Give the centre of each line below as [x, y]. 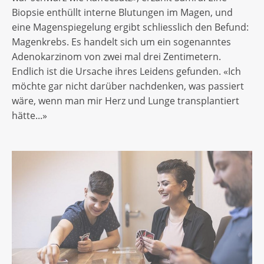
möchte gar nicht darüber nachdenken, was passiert [128, 86]
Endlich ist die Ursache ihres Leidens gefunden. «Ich [126, 71]
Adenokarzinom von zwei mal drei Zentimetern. [116, 56]
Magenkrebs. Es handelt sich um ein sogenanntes [121, 42]
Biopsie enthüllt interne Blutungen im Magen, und [122, 12]
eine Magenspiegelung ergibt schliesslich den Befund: [130, 27]
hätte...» [31, 115]
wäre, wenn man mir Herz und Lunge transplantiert [126, 100]
